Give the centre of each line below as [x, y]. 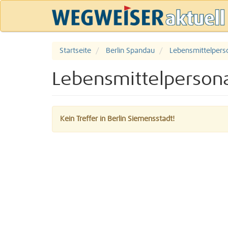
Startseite [75, 51]
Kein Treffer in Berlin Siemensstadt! [117, 119]
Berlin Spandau [130, 51]
